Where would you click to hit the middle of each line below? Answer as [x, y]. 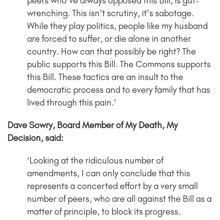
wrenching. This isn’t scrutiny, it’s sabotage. [110, 14]
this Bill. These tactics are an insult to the [105, 77]
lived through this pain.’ [72, 103]
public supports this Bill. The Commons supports [119, 65]
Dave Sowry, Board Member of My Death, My [93, 125]
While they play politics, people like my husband [117, 26]
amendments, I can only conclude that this [109, 174]
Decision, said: [35, 138]
